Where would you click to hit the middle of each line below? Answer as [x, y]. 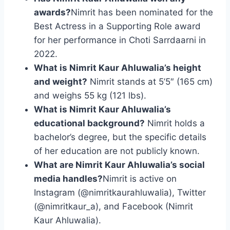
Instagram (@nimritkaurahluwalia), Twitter [120, 193]
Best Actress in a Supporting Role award [117, 26]
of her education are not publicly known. [117, 151]
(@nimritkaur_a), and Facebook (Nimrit [113, 207]
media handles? [68, 179]
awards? [52, 13]
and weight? [61, 82]
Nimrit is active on [140, 179]
